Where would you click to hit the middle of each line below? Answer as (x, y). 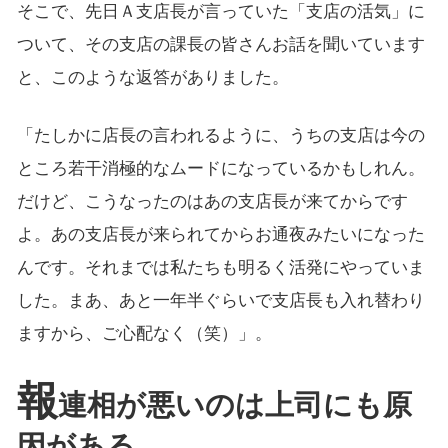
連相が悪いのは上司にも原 (234, 405)
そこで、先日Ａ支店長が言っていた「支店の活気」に (220, 12)
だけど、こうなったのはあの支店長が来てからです (212, 202)
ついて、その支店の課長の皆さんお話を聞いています (220, 45)
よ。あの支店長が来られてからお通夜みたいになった (220, 235)
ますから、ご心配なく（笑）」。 (144, 334)
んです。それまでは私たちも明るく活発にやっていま (220, 268)
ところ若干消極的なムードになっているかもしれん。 (220, 169)
